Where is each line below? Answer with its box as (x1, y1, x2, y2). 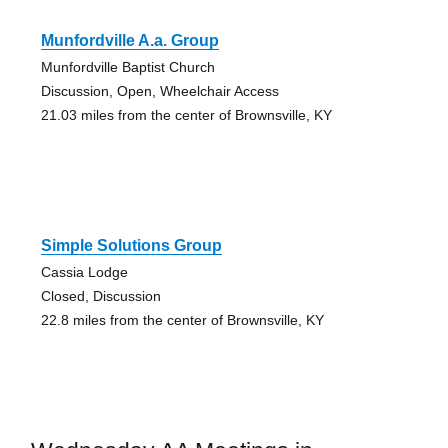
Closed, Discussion (40, 287, 161, 304)
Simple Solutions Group (40, 236, 222, 254)
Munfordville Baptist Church (40, 58, 215, 75)
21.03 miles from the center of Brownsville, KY (40, 106, 332, 123)
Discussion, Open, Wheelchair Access (40, 82, 279, 99)
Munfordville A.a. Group (40, 31, 219, 49)
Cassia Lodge (40, 263, 128, 280)
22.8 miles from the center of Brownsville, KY (40, 311, 324, 328)
